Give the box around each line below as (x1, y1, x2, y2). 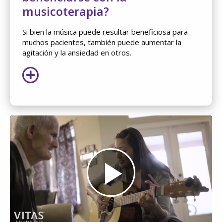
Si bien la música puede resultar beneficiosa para (22, 26, 188, 37)
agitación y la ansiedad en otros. (22, 47, 131, 57)
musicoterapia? (22, 3, 109, 19)
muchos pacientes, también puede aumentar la (22, 37, 181, 47)
